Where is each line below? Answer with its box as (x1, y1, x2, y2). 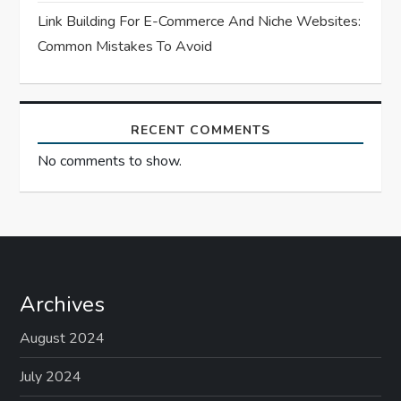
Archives (20, 289, 106, 319)
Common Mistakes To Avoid (38, 36, 213, 56)
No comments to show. (38, 150, 183, 171)
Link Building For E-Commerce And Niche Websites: (38, 11, 362, 31)
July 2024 (20, 366, 82, 387)
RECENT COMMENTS (131, 121, 270, 139)
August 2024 (20, 328, 106, 348)
